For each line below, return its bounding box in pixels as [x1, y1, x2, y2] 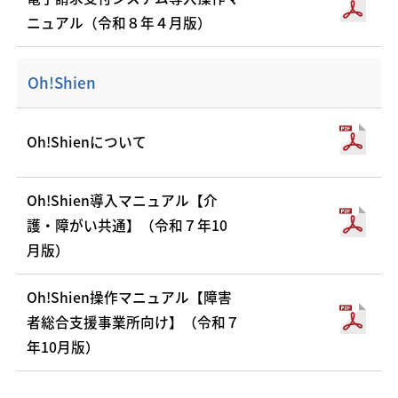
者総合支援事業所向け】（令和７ [27, 311, 241, 332]
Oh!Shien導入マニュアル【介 [27, 189, 219, 211]
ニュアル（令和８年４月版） [27, 12, 212, 33]
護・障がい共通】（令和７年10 [27, 214, 228, 235]
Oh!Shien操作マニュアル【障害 [27, 286, 233, 307]
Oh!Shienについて [27, 131, 147, 153]
